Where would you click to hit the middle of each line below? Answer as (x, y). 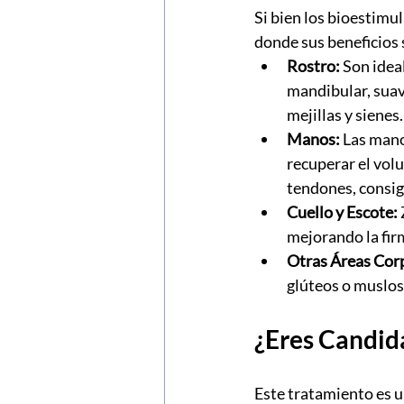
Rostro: (313, 66)
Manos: (313, 139)
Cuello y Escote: (342, 212)
